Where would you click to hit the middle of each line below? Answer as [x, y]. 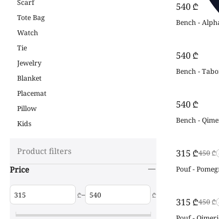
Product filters [44, 151]
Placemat [32, 93]
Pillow [27, 108]
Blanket [29, 78]
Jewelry [29, 63]
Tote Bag [31, 17]
